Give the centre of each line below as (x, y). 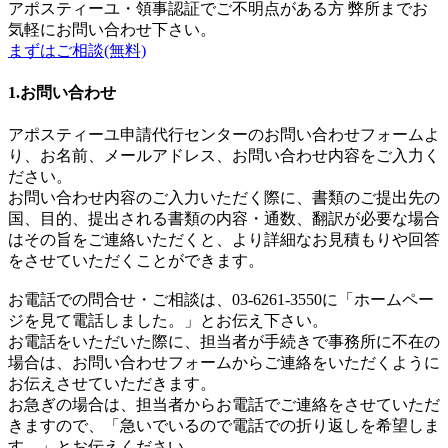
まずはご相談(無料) (77, 50)
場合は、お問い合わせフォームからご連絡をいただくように (224, 363)
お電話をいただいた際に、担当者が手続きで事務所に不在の (224, 342)
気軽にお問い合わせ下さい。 (112, 29)
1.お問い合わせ (62, 93)
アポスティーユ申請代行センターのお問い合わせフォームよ (224, 135)
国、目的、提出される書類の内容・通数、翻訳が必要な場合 (224, 219)
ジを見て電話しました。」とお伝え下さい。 (168, 321)
